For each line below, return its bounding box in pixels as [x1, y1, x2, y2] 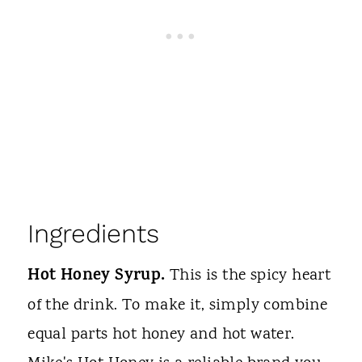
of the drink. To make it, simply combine [27, 294, 328, 318]
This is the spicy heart [170, 264, 331, 288]
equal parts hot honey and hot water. [27, 323, 295, 347]
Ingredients [27, 218, 160, 250]
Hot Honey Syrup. [27, 263, 170, 291]
